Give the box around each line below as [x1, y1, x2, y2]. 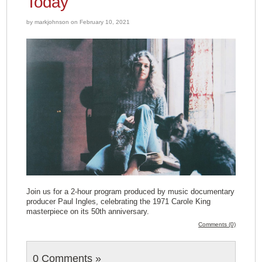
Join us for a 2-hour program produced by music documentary [26, 187, 235, 196]
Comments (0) [198, 220, 236, 227]
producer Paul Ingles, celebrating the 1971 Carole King [26, 196, 211, 206]
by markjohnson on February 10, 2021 [26, 19, 130, 25]
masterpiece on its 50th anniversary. [26, 206, 149, 216]
